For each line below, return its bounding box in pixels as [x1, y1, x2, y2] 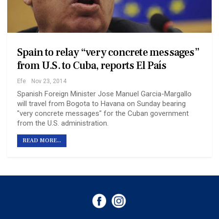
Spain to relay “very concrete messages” [17, 45, 199, 59]
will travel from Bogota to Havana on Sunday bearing [17, 99, 186, 108]
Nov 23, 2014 [31, 77, 66, 85]
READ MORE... [22, 136, 61, 144]
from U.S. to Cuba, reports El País [17, 58, 166, 72]
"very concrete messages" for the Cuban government [17, 109, 189, 118]
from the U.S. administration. [17, 118, 109, 128]
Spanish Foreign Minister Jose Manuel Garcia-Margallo [17, 89, 192, 98]
